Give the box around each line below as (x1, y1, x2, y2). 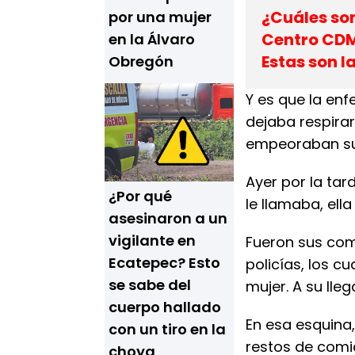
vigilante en (109, 231, 196, 250)
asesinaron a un (109, 208, 227, 228)
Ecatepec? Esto (109, 253, 220, 273)
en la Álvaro (109, 29, 195, 49)
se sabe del (109, 275, 191, 295)
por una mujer (109, 7, 212, 27)
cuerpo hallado (109, 297, 221, 317)
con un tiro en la (109, 319, 226, 339)
